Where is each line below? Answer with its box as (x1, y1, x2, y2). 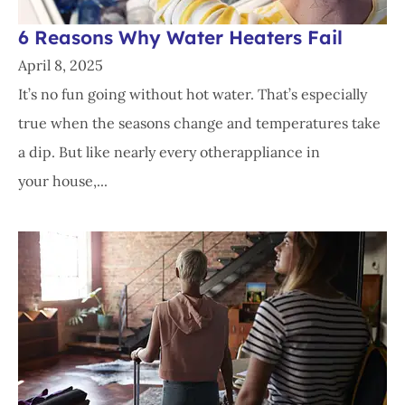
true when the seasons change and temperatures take (18, 114, 381, 133)
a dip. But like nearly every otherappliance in (18, 143, 320, 162)
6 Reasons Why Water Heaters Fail (18, 25, 343, 50)
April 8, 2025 (18, 56, 103, 75)
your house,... (18, 172, 108, 191)
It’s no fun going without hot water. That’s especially (18, 85, 367, 104)
